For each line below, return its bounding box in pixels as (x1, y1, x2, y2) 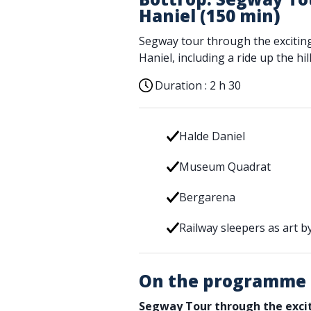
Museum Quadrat (178, 159, 271, 174)
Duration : (155, 78, 210, 93)
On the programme (139, 269, 306, 292)
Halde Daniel (178, 128, 245, 144)
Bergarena (178, 190, 235, 205)
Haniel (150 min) (139, 4, 280, 27)
